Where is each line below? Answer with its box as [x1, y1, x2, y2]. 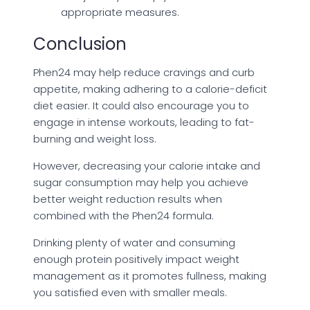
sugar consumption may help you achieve [33, 174, 248, 190]
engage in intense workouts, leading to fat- [33, 114, 255, 129]
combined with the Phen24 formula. [33, 208, 214, 223]
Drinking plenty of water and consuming [33, 235, 235, 250]
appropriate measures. [61, 4, 179, 19]
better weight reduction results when [33, 191, 222, 206]
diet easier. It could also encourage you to [33, 98, 249, 113]
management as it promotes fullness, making [33, 268, 266, 283]
